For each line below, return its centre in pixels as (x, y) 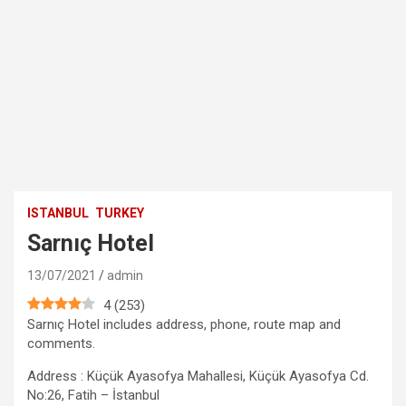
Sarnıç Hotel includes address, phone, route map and (184, 325)
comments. (61, 344)
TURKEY (120, 213)
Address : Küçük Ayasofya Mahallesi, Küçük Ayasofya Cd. (198, 377)
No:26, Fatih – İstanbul (93, 396)
